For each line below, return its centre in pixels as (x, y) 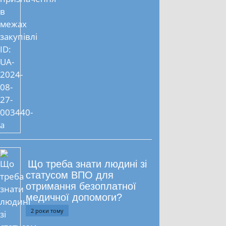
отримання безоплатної (81, 186)
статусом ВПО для (70, 175)
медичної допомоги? (74, 197)
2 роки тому (47, 211)
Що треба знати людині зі (88, 164)
